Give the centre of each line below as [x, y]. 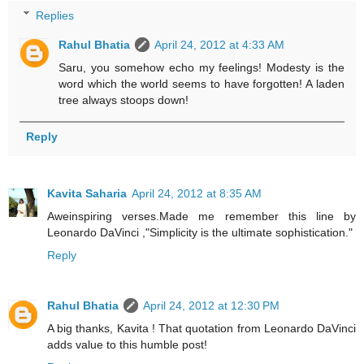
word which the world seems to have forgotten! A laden [201, 83]
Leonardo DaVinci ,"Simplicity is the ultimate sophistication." [200, 232]
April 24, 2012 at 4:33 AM [220, 44]
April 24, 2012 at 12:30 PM [211, 305]
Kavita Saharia [87, 193]
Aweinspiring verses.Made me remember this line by [201, 216]
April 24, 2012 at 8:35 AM [197, 193]
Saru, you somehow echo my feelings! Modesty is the [201, 67]
